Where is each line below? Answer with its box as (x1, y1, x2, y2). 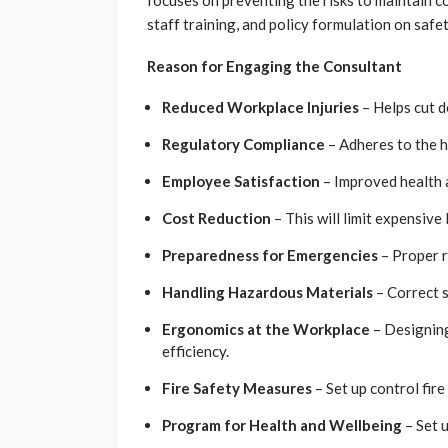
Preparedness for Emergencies (162, 246, 378, 265)
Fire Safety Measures (162, 379, 312, 398)
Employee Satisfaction (162, 172, 320, 191)
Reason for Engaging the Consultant (147, 57, 402, 76)
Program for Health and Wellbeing (162, 416, 402, 435)
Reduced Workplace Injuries (162, 98, 359, 117)
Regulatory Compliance (162, 135, 325, 154)
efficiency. (162, 342, 229, 361)
